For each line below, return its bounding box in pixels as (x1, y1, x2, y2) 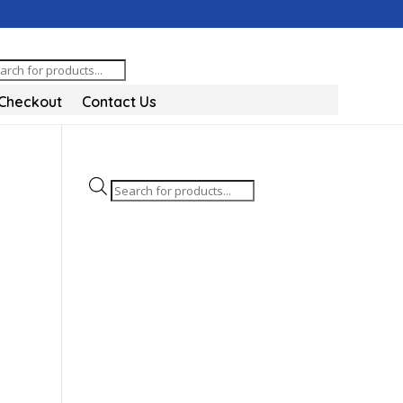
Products (109, 177, 162, 195)
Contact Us (82, 92, 157, 111)
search (109, 198, 148, 216)
